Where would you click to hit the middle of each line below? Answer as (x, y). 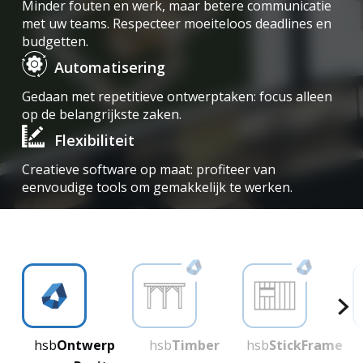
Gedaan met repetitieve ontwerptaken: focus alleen (177, 96)
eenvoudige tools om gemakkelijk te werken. (157, 187)
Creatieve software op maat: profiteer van (148, 169)
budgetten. (55, 41)
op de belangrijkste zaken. (101, 114)
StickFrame (306, 345)
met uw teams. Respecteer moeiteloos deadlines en (176, 23)
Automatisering (109, 67)
